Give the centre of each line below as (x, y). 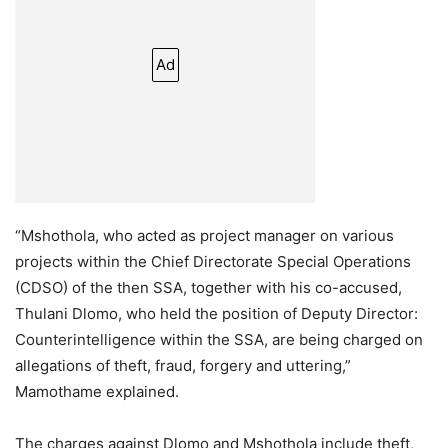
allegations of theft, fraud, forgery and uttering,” (183, 365)
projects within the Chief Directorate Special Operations (213, 261)
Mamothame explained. (97, 391)
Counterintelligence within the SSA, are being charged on (219, 339)
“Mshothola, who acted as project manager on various (204, 235)
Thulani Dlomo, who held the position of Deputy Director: (216, 313)
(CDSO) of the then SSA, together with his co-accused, (208, 287)
